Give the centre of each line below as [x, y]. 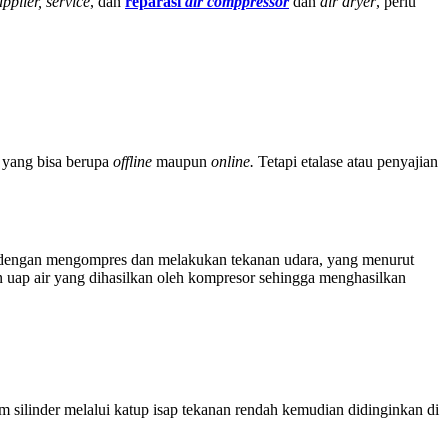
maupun [183, 161]
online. [234, 161]
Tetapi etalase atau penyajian [348, 161]
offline [134, 161]
